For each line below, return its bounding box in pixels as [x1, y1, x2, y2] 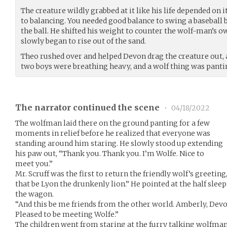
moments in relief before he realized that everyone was [15, 128, 210, 138]
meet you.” [15, 159, 53, 168]
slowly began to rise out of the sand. [21, 36, 146, 46]
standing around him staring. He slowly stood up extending [15, 138, 223, 148]
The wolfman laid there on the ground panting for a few [15, 118, 210, 128]
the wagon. [15, 189, 54, 199]
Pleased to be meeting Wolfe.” [15, 209, 119, 219]
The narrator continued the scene [15, 102, 162, 112]
